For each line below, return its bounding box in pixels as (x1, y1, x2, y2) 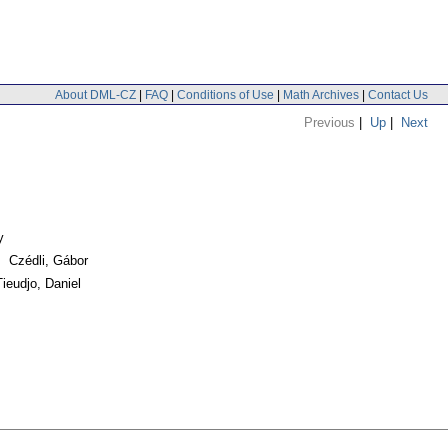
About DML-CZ (55, 87, 136, 102)
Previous (304, 114, 355, 130)
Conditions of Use (177, 87, 274, 102)
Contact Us (368, 87, 428, 102)
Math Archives (283, 87, 359, 102)
